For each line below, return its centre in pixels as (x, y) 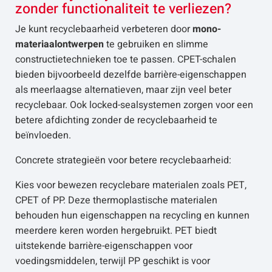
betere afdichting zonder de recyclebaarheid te (116, 120)
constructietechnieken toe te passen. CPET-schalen (126, 59)
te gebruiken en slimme (156, 44)
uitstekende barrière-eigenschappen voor (104, 246)
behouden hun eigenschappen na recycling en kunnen (132, 216)
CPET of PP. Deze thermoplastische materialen (116, 200)
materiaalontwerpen (59, 44)
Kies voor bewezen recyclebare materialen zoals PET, (131, 185)
